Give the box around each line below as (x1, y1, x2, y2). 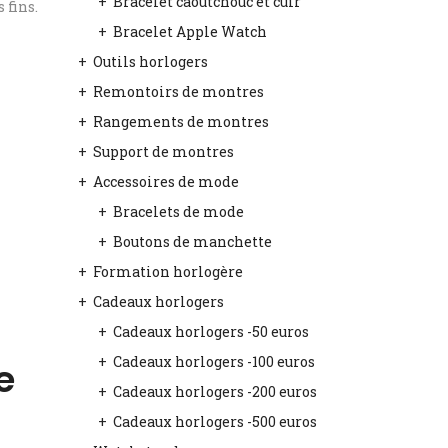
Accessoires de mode (92, 172, 239, 191)
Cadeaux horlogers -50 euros (112, 322, 309, 341)
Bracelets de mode (112, 202, 244, 221)
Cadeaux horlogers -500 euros (112, 412, 317, 431)
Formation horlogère (92, 262, 243, 281)
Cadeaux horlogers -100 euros (112, 352, 315, 371)
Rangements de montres (92, 112, 269, 131)
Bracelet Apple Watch (112, 22, 267, 41)
